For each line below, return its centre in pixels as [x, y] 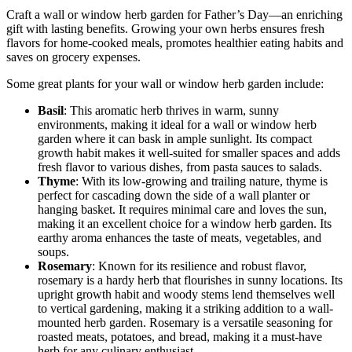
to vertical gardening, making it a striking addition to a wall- [185, 308]
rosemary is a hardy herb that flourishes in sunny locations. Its [190, 280]
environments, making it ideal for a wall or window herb [177, 124]
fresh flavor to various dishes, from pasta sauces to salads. [180, 167]
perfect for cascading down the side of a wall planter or [174, 195]
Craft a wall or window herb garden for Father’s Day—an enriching [174, 14]
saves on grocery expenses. [73, 57]
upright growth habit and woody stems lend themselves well [186, 294]
